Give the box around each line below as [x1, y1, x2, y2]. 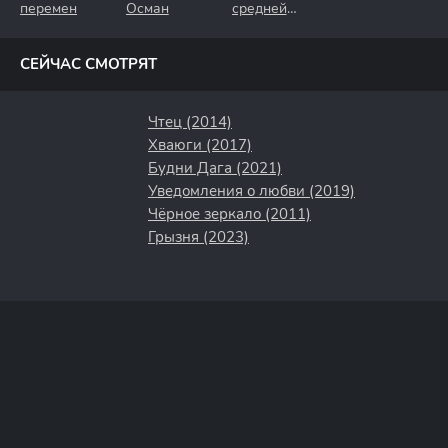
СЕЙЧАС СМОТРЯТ [20, 54, 157, 74]
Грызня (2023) [148, 227, 249, 247]
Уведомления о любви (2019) [148, 181, 355, 201]
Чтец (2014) [148, 112, 232, 132]
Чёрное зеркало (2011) [148, 204, 311, 224]
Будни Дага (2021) [148, 158, 282, 178]
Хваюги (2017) [148, 135, 252, 155]
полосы [231, 17, 281, 36]
